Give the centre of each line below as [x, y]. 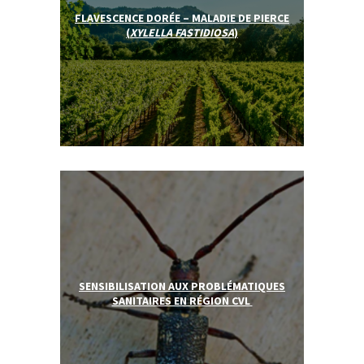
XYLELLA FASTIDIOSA [182, 33]
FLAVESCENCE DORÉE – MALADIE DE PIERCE [182, 18]
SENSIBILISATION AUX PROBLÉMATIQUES [182, 286]
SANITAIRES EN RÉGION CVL [182, 301]
